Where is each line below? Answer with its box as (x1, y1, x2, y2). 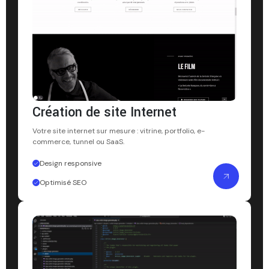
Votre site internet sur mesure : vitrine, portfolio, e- (32, 126, 205, 136)
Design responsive (40, 159, 101, 169)
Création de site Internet (32, 103, 177, 122)
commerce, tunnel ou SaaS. (32, 137, 124, 147)
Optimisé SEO (40, 178, 86, 188)
